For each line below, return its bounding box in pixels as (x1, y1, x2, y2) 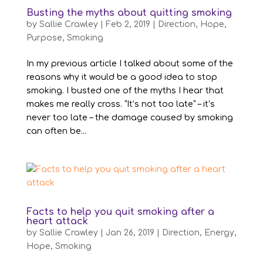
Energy (204, 228, 234, 237)
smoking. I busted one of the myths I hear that (26, 86, 224, 95)
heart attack (26, 215, 88, 227)
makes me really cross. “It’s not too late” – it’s (26, 99, 215, 109)
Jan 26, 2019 (105, 228, 154, 237)
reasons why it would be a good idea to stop (26, 72, 217, 82)
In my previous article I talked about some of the (26, 59, 233, 68)
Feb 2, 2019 (105, 19, 150, 29)
